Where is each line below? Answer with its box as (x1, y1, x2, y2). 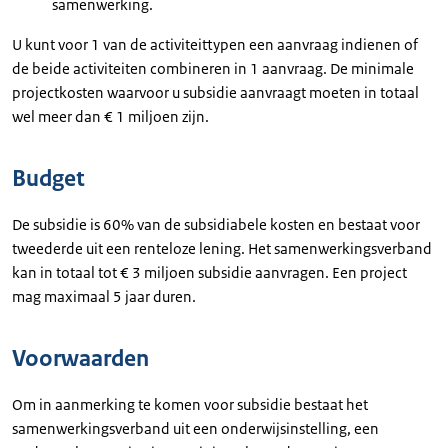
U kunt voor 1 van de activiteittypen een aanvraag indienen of (12, 35, 418, 54)
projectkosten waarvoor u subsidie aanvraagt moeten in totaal (12, 83, 419, 102)
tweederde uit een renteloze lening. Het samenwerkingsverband (12, 239, 432, 258)
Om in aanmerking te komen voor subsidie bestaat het (12, 395, 368, 414)
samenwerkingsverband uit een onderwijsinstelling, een (12, 419, 379, 438)
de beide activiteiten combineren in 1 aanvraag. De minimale (12, 59, 414, 78)
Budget (12, 164, 85, 193)
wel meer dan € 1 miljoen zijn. (12, 107, 209, 126)
